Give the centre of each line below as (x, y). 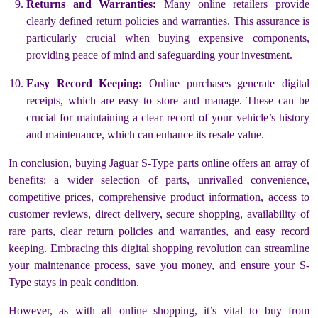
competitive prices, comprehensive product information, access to (159, 197)
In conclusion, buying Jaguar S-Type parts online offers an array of (159, 163)
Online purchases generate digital (226, 83)
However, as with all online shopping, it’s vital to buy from (159, 310)
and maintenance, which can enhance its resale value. (145, 134)
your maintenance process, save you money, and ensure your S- (159, 265)
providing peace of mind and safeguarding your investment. (159, 55)
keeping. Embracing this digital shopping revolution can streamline (159, 248)
